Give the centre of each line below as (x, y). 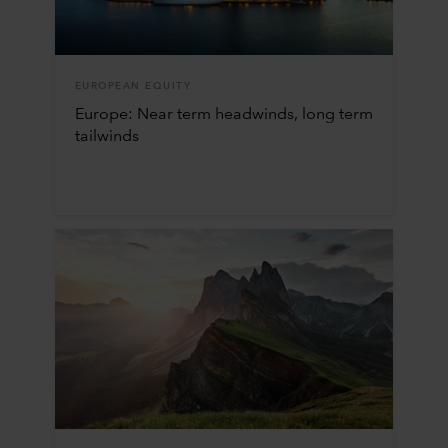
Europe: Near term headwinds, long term (223, 114)
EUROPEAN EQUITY (133, 85)
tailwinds (106, 136)
